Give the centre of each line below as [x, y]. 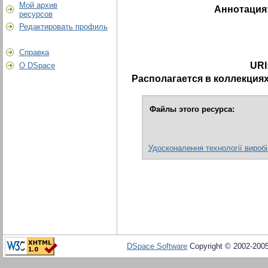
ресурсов [36, 14]
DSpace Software [157, 246]
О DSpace [37, 66]
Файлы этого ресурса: [192, 109]
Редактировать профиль [63, 27]
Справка [34, 52]
